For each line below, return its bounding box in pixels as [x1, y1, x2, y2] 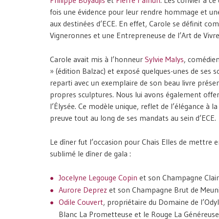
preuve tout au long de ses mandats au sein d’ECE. [50, 112, 216, 123]
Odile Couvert [59, 197, 103, 207]
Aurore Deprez [59, 184, 107, 195]
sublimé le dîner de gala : [50, 148, 131, 158]
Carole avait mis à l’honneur [50, 54, 145, 64]
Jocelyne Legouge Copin [59, 172, 137, 182]
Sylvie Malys [145, 54, 184, 64]
